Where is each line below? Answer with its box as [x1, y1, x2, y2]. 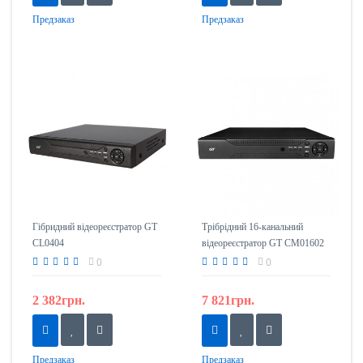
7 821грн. [202, 293, 254, 308]
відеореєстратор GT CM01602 [202, 237, 324, 250]
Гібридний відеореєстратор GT [32, 221, 157, 233]
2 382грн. [32, 293, 85, 308]
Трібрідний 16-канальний [202, 221, 303, 233]
